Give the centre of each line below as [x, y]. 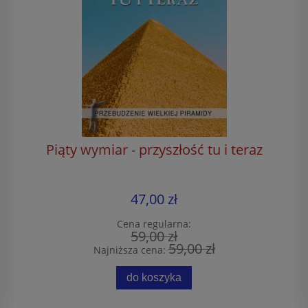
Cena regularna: [154, 223]
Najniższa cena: [131, 250]
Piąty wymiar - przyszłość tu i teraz [154, 149]
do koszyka [154, 277]
